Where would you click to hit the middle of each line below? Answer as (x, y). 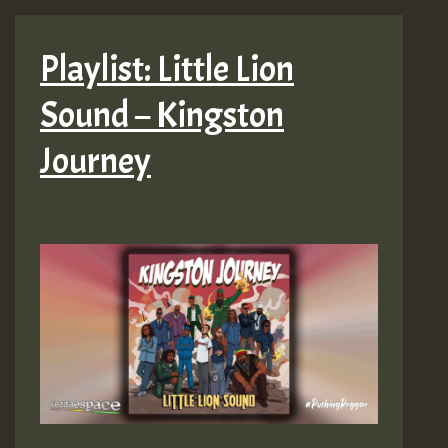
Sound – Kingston (162, 114)
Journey (95, 160)
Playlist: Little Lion (167, 68)
